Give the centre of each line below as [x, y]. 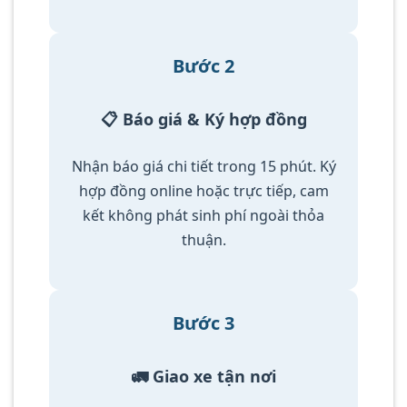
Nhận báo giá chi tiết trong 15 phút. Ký [203, 166]
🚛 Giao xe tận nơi [203, 376]
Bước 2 [203, 66]
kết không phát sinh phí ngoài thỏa [203, 215]
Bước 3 [203, 323]
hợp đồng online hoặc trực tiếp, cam [203, 190]
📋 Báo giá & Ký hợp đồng [203, 119]
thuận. [203, 239]
